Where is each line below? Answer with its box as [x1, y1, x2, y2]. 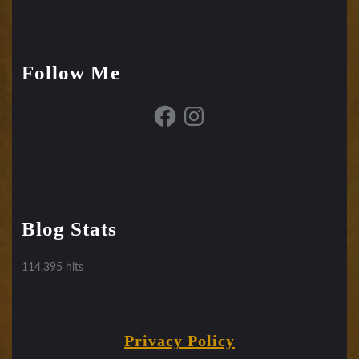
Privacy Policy [124, 331, 235, 349]
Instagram [180, 101, 230, 114]
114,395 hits [22, 261, 83, 273]
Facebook [151, 101, 198, 114]
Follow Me [22, 61, 120, 83]
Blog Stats [22, 217, 117, 240]
